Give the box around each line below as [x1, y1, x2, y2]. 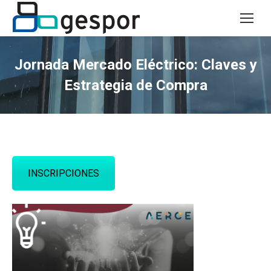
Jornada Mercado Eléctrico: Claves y [14, 56, 257, 73]
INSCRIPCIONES [28, 168, 99, 179]
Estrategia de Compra [64, 77, 207, 94]
